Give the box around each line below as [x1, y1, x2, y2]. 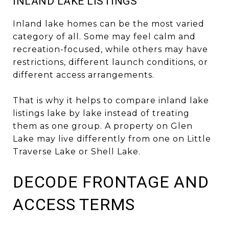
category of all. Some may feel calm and [13, 31, 196, 41]
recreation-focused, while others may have [13, 44, 208, 54]
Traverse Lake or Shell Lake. [13, 146, 141, 156]
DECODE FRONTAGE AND [13, 172, 209, 192]
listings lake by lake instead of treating [13, 108, 190, 118]
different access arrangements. [13, 70, 154, 80]
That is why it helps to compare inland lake [13, 95, 209, 105]
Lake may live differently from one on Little [13, 133, 211, 144]
